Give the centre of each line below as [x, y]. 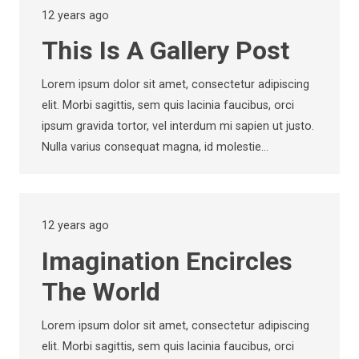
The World [101, 291]
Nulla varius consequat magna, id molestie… [155, 147]
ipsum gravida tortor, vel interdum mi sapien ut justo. [178, 127]
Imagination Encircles [167, 261]
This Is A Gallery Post [165, 51]
